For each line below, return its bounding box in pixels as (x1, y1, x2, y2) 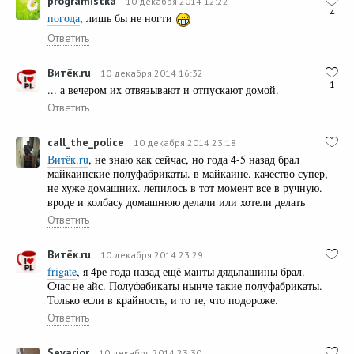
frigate (47, 264, 77, 280)
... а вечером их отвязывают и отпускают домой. (47, 82, 279, 98)
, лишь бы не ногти (80, 10, 175, 26)
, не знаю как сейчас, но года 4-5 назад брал (88, 152, 299, 168)
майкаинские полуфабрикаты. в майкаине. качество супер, (47, 166, 328, 182)
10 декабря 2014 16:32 (100, 67, 203, 80)
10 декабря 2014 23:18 (134, 137, 236, 149)
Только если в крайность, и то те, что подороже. (47, 292, 278, 308)
